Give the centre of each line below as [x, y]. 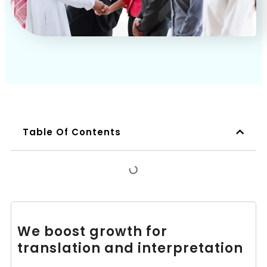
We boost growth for [92, 231]
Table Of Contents [72, 132]
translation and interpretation [130, 248]
